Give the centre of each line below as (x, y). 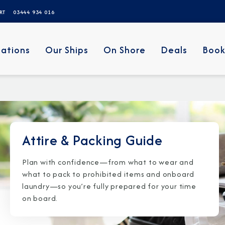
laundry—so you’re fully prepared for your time (109, 186)
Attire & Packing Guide (92, 140)
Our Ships (67, 50)
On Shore (125, 50)
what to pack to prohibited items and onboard (108, 174)
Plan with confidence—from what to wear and (108, 162)
